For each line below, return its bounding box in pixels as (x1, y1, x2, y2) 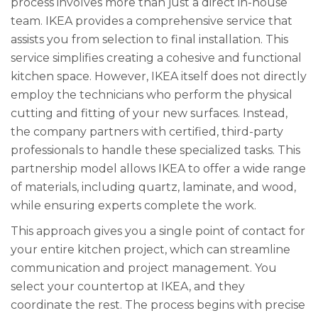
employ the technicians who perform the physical (11, 88, 292, 102)
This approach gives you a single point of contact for (11, 224, 305, 238)
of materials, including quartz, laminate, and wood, (11, 180, 296, 194)
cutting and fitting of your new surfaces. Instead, (11, 106, 287, 121)
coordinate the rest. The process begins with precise (11, 298, 305, 312)
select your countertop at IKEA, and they (11, 280, 245, 294)
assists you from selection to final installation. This (11, 33, 288, 47)
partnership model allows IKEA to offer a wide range (11, 162, 306, 176)
